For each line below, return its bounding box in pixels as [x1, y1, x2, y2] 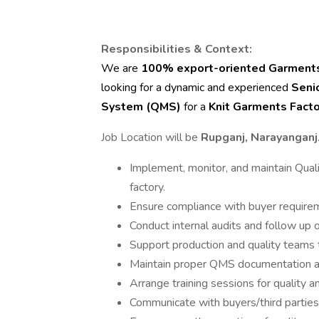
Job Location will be [101, 130, 201, 145]
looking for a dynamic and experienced [101, 80, 291, 95]
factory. [130, 179, 165, 195]
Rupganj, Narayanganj [201, 130, 318, 145]
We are [101, 61, 141, 76]
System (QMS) [101, 99, 181, 115]
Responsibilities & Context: [101, 41, 252, 57]
